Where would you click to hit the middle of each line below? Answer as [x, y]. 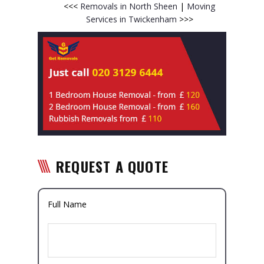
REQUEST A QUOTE [112, 166]
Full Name [67, 204]
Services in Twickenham [132, 19]
